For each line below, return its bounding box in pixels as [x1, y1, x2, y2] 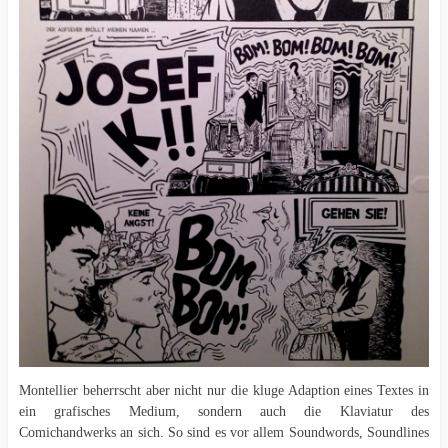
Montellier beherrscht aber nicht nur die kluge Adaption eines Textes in [18, 383, 430, 399]
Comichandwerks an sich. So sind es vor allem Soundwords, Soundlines [18, 425, 430, 441]
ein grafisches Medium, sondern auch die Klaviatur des [18, 404, 430, 420]
